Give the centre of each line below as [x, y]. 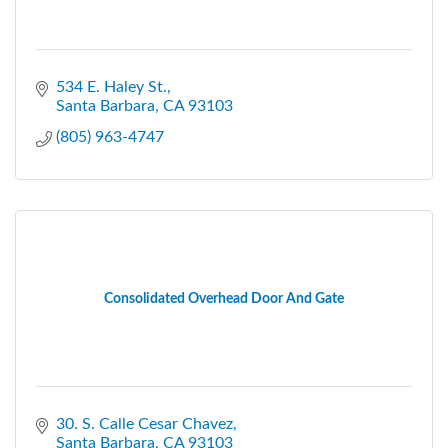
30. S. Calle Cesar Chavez [144, 423]
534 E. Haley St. [111, 86]
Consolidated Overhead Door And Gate [224, 298]
